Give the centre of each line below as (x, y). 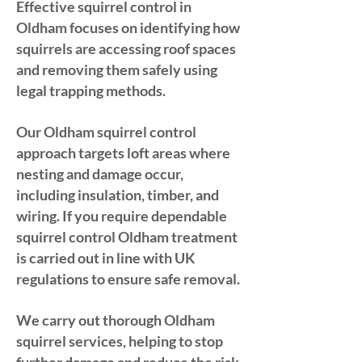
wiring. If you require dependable (122, 216)
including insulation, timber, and (118, 195)
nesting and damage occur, (100, 174)
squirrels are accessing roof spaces (126, 48)
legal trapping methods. (91, 90)
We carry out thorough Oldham (116, 320)
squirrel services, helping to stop (120, 341)
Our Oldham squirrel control (106, 132)
